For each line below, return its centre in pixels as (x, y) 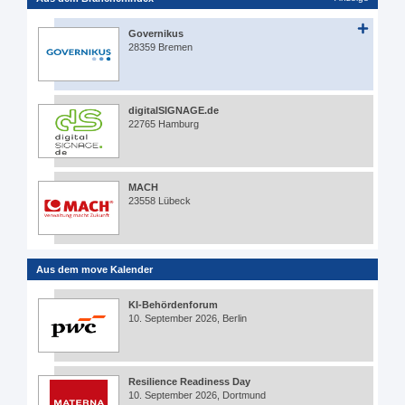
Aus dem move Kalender (94, 269)
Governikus (156, 33)
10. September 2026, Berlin (188, 318)
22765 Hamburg (164, 123)
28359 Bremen (160, 47)
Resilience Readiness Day (189, 381)
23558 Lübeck (160, 200)
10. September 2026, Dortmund (197, 395)
